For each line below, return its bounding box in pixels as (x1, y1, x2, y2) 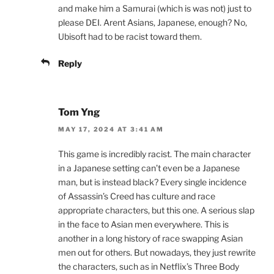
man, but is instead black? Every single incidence (58, 177, 246, 188)
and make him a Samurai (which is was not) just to (58, 3, 251, 14)
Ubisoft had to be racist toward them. (58, 31, 202, 42)
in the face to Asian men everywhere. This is (58, 219, 229, 230)
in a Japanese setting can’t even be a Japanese (58, 163, 240, 174)
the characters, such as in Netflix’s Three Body (58, 261, 239, 272)
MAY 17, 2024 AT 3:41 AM (58, 125, 164, 133)
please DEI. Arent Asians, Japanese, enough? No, (58, 17, 247, 28)
